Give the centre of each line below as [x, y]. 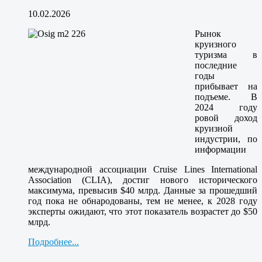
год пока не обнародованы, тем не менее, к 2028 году [143, 201]
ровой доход [226, 118]
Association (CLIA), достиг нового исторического [143, 180]
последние [216, 65]
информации [220, 149]
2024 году [226, 107]
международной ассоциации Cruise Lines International [143, 169]
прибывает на [226, 86]
